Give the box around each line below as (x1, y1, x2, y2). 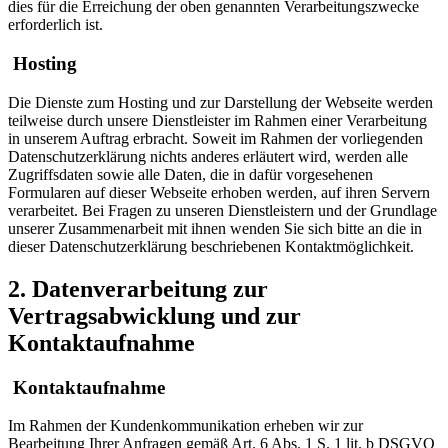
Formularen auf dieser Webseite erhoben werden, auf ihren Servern (8, 183, 430, 201)
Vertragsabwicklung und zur (8, 302, 301, 329)
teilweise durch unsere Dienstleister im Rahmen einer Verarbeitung (8, 111, 427, 129)
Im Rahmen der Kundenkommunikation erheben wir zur (8, 417, 363, 435)
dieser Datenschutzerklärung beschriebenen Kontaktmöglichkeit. (8, 237, 414, 255)
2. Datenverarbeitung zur (8, 275, 268, 302)
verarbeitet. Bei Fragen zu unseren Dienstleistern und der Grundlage (8, 201, 437, 219)
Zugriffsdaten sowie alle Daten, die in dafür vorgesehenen (8, 165, 373, 183)
